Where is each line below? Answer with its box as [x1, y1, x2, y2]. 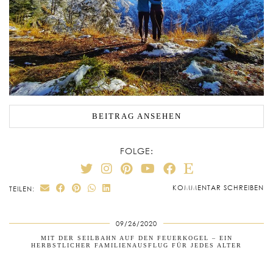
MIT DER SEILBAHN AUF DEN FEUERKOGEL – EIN [40, 235, 233, 242]
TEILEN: [9, 185, 37, 193]
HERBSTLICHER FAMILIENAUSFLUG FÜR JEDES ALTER [31, 242, 242, 249]
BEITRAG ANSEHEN [91, 111, 182, 121]
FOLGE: [119, 146, 154, 157]
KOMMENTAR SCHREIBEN [172, 183, 264, 192]
